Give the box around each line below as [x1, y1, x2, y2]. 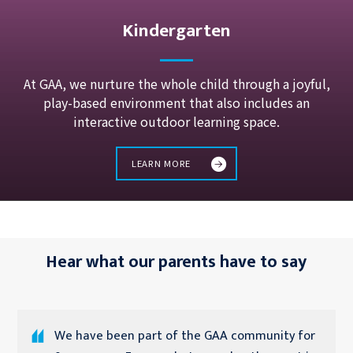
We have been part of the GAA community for [54, 325, 315, 347]
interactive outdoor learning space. [73, 112, 280, 132]
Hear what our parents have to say [46, 247, 307, 277]
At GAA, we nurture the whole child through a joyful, [23, 74, 330, 94]
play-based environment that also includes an [43, 93, 310, 113]
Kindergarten [122, 16, 231, 46]
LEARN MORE [131, 157, 191, 170]
